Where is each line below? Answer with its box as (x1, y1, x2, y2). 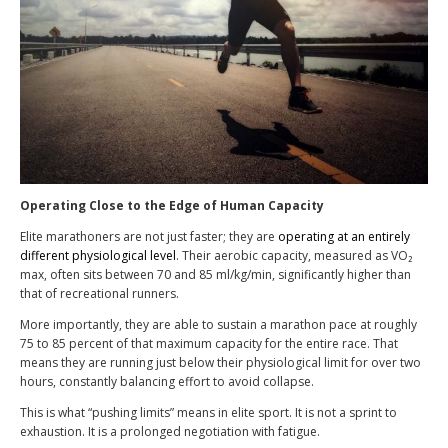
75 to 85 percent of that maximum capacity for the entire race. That (20, 334, 398, 352)
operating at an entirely (278, 227, 410, 245)
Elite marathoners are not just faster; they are (20, 227, 278, 245)
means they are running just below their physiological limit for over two (20, 353, 421, 371)
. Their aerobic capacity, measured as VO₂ (176, 246, 412, 264)
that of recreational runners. (20, 284, 179, 302)
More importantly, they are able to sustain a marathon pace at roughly (20, 315, 417, 333)
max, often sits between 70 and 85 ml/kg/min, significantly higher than (20, 265, 411, 283)
